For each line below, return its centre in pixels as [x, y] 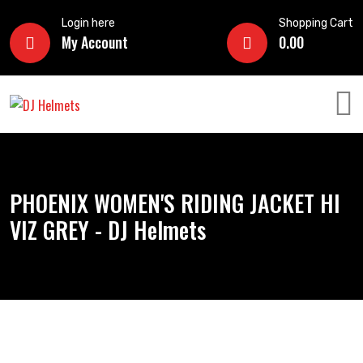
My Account [95, 42]
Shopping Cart [316, 23]
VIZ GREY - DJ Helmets [108, 230]
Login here [88, 23]
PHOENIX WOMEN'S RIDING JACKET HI [175, 203]
